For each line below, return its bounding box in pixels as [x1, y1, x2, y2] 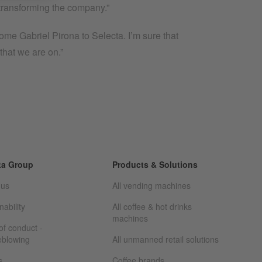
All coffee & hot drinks [112, 201, 192, 213]
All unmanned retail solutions [112, 233, 219, 246]
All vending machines [112, 180, 191, 192]
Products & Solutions [112, 158, 198, 171]
